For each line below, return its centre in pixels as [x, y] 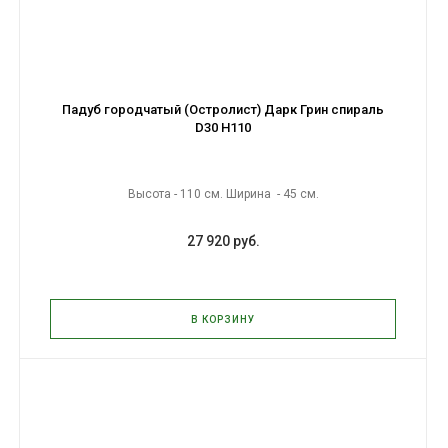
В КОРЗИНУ [223, 319]
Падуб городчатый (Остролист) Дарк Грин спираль [223, 109]
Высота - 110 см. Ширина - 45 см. [223, 194]
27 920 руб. [223, 241]
